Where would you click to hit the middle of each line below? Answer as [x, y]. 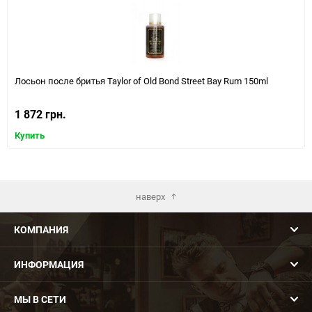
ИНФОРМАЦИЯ [49, 264]
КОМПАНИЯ [41, 229]
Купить [30, 135]
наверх [150, 196]
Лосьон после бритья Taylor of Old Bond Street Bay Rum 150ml [141, 81]
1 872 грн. [40, 114]
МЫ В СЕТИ [40, 299]
